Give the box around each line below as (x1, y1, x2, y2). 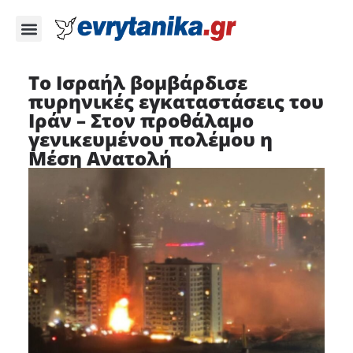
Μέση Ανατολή (28, 145, 172, 171)
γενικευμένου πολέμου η (28, 126, 273, 152)
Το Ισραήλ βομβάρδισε (28, 69, 247, 95)
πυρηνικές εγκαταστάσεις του (28, 88, 324, 114)
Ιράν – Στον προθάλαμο (28, 107, 254, 133)
